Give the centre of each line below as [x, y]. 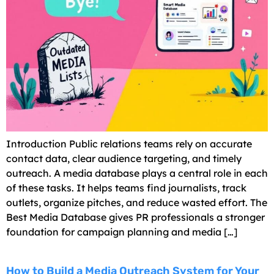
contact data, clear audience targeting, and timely [124, 159]
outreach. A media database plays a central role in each [137, 173]
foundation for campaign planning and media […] [122, 232]
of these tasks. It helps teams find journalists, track [126, 188]
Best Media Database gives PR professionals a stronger [135, 217]
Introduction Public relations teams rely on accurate [129, 144]
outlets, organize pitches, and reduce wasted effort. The [137, 203]
